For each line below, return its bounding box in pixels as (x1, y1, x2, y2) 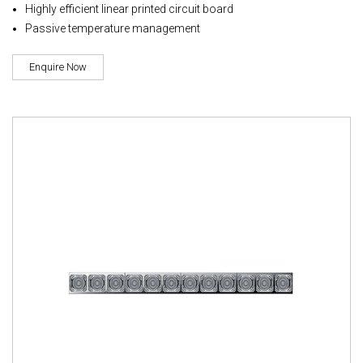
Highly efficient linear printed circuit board (25, 2, 233, 15)
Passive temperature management (25, 21, 200, 35)
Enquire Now (29, 60, 87, 73)
